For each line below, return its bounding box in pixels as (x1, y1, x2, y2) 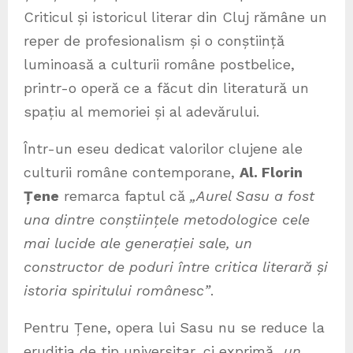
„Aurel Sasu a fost (190, 188, 314, 205)
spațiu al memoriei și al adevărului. (24, 103, 259, 121)
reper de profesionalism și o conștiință (24, 32, 284, 50)
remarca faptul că (59, 188, 190, 205)
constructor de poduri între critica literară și (24, 258, 328, 276)
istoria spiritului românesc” (24, 282, 210, 299)
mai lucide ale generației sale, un (24, 235, 252, 252)
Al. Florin (240, 164, 303, 181)
